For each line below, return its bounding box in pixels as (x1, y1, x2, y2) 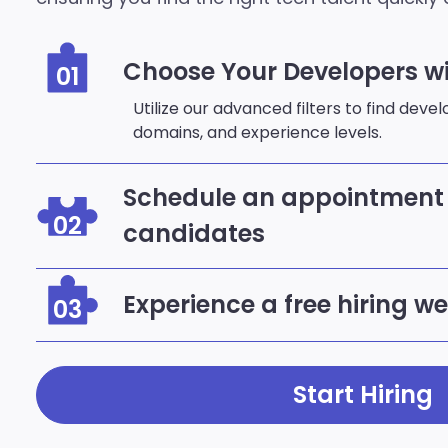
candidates (123, 217, 265, 251)
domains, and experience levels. (133, 121, 382, 145)
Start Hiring (293, 378, 433, 412)
